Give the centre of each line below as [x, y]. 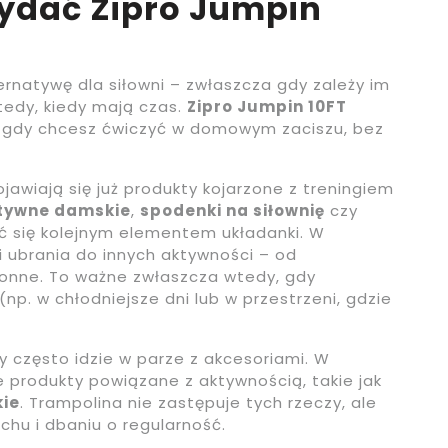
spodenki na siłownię [232, 210]
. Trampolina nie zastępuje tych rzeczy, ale [198, 402]
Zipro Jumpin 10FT [267, 106]
